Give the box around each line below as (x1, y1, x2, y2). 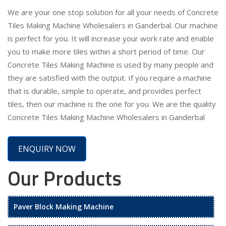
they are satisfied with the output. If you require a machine (8, 72, 211, 83)
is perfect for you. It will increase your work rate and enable (8, 33, 214, 43)
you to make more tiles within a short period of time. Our (8, 46, 205, 56)
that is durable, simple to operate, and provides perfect (8, 85, 201, 96)
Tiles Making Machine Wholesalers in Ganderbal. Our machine (8, 20, 218, 30)
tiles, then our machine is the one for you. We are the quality (8, 98, 216, 109)
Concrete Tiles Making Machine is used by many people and (8, 59, 213, 70)
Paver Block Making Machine (14, 201, 114, 211)
